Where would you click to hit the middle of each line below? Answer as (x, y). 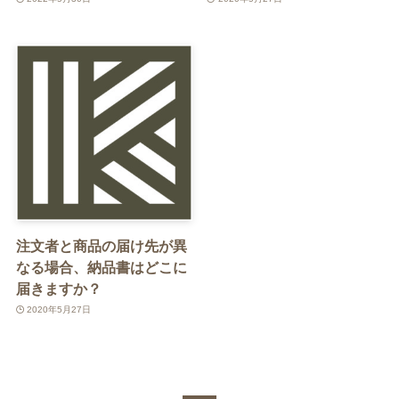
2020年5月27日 (59, 310)
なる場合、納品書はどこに (101, 267)
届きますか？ (58, 288)
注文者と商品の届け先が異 (101, 245)
